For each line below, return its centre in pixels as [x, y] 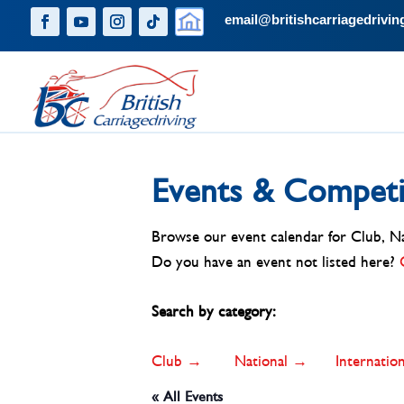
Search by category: [214, 312]
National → [273, 362]
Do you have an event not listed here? [275, 263]
